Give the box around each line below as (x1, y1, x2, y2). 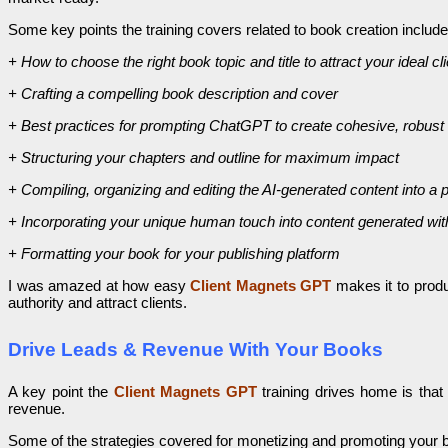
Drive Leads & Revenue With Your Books (8, 338, 383, 360)
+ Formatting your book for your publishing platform (8, 245, 340, 263)
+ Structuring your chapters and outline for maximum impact (8, 149, 399, 167)
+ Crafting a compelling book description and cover (8, 85, 338, 103)
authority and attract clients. (8, 294, 187, 312)
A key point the (8, 382, 114, 400)
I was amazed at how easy (8, 277, 191, 295)
